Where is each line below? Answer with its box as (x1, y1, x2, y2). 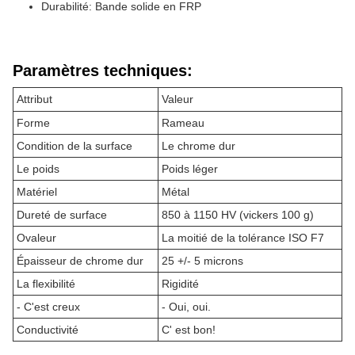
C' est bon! (162, 323, 216, 336)
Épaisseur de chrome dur (17, 254, 143, 267)
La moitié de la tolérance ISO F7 (162, 231, 324, 244)
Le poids (17, 162, 59, 175)
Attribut (17, 93, 52, 105)
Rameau (162, 116, 204, 129)
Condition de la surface (17, 139, 132, 152)
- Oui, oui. (162, 300, 211, 313)
